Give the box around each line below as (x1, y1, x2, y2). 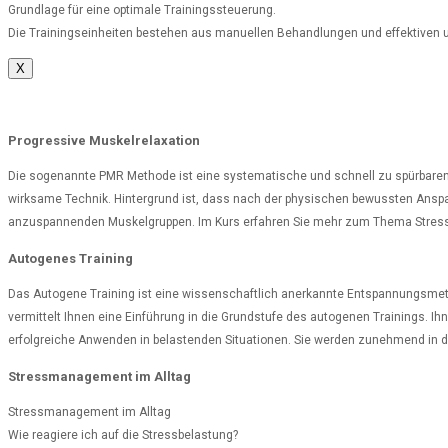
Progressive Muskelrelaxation (8, 133, 200, 149)
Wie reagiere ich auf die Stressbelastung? (8, 428, 238, 443)
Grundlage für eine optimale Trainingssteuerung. (8, 3, 276, 18)
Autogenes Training (8, 251, 133, 267)
